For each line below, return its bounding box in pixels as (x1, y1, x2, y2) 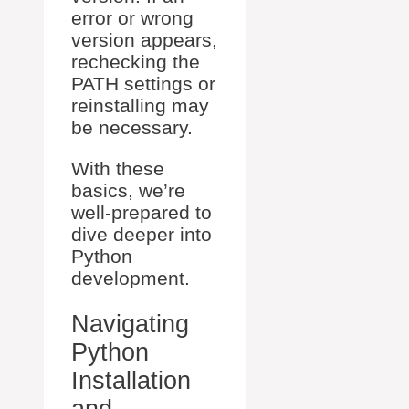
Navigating (71, 309, 189, 338)
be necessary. (71, 117, 193, 139)
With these (71, 158, 164, 180)
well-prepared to (71, 202, 212, 224)
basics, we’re (71, 180, 185, 202)
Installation (71, 366, 191, 394)
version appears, (71, 29, 217, 51)
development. (71, 267, 190, 289)
